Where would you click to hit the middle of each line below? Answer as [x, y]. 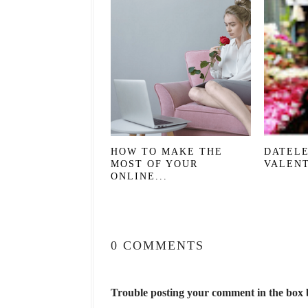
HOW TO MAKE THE [167, 152]
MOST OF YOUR [154, 164]
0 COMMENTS [157, 245]
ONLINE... [139, 176]
